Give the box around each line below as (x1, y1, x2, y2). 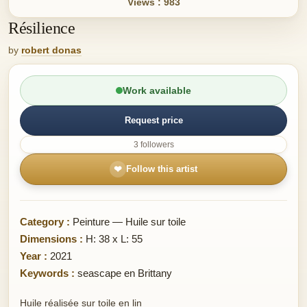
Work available (123, 84, 191, 96)
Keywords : (20, 267, 75, 279)
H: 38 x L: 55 (83, 232, 143, 245)
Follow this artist (126, 164, 197, 175)
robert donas (21, 44, 82, 56)
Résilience (8, 19, 75, 37)
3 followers (133, 139, 174, 149)
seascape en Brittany (77, 267, 172, 279)
